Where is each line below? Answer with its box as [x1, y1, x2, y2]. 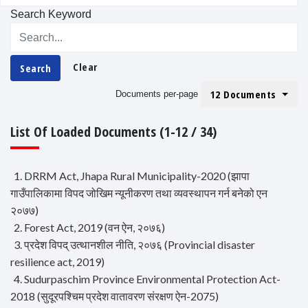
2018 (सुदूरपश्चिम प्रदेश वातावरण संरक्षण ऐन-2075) [10, 289, 219, 303]
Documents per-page [115, 89, 198, 100]
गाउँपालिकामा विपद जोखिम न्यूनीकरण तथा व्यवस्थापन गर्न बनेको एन [10, 186, 267, 200]
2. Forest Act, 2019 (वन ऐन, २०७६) [14, 221, 165, 234]
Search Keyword [10, 8, 91, 21]
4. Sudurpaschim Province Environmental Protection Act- [14, 272, 280, 286]
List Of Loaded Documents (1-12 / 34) [10, 122, 217, 142]
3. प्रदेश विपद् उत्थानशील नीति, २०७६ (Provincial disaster [14, 238, 255, 252]
